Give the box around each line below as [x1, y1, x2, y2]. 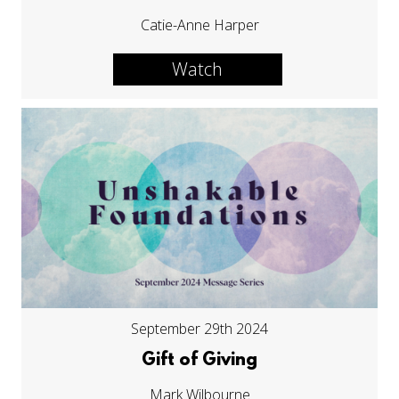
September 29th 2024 [131, 319, 268, 339]
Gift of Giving [142, 351, 257, 371]
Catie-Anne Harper [140, 15, 259, 36]
